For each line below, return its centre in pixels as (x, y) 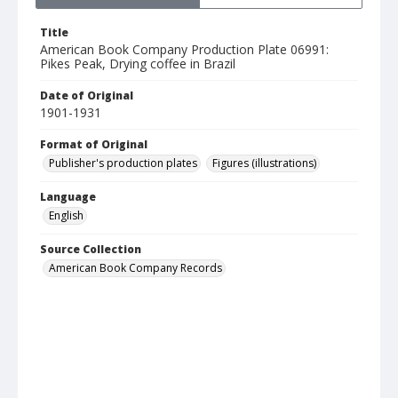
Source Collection (91, 250)
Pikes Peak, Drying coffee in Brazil (138, 64)
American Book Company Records (135, 268)
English (66, 216)
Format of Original (94, 145)
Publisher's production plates (123, 163)
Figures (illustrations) (264, 163)
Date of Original (87, 96)
